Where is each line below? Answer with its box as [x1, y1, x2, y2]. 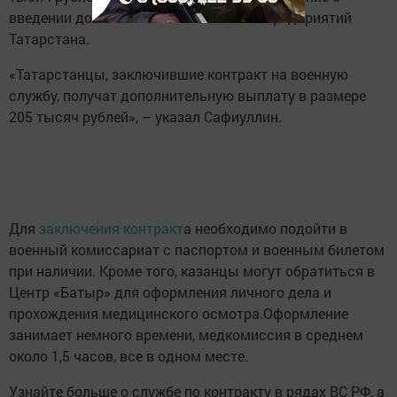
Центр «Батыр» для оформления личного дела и [9, 283, 331, 302]
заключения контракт [39, 219, 183, 238]
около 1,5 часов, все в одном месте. [9, 346, 248, 366]
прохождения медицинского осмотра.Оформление [9, 304, 348, 323]
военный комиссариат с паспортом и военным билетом [9, 240, 385, 260]
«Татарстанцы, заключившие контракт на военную [9, 65, 348, 84]
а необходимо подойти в [183, 219, 347, 238]
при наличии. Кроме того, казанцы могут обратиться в [9, 261, 375, 281]
